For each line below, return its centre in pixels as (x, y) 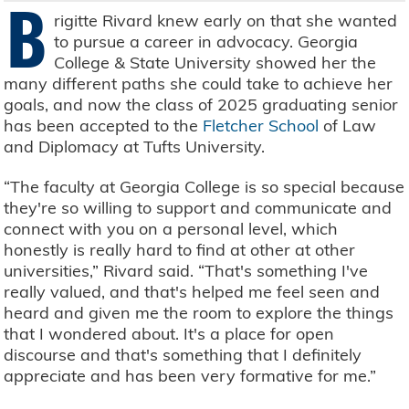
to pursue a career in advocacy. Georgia (206, 41)
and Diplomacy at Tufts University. (135, 146)
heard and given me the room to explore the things (199, 313)
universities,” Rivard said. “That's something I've (186, 271)
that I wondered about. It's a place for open (169, 334)
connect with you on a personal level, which (171, 229)
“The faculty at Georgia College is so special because (204, 187)
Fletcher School (261, 125)
